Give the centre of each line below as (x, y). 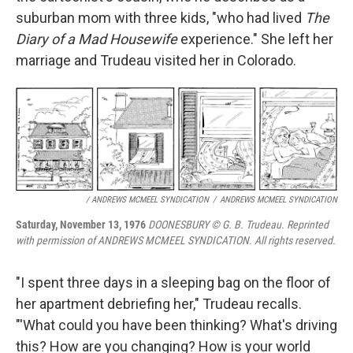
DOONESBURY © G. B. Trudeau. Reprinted (238, 224)
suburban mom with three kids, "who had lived (160, 17)
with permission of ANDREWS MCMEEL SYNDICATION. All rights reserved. (176, 240)
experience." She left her (257, 39)
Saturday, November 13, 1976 (82, 224)
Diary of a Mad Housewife (98, 39)
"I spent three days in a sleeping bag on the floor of (173, 282)
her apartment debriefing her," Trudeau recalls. (159, 303)
